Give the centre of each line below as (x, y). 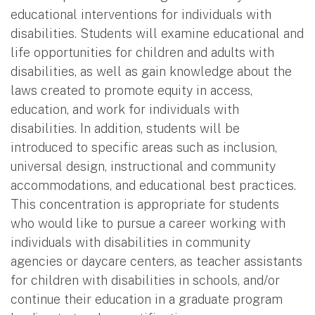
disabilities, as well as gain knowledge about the (151, 71)
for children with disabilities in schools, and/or (145, 280)
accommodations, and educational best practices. (153, 185)
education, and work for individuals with (125, 109)
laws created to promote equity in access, (131, 90)
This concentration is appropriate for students (145, 204)
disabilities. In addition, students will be (125, 128)
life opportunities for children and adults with (142, 52)
